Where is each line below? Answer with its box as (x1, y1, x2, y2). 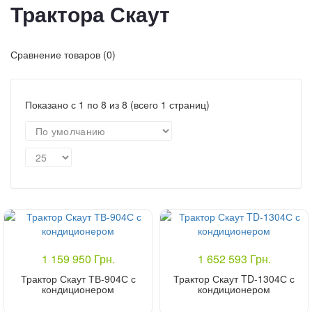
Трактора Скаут (10, 3, 170, 26)
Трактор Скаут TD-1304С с (173, 271, 295, 286)
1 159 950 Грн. (41, 250, 115, 267)
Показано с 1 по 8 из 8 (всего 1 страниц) (25, 97, 210, 111)
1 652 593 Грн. (197, 250, 271, 267)
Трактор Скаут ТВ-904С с (20, 271, 136, 286)
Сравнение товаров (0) (10, 47, 116, 61)
